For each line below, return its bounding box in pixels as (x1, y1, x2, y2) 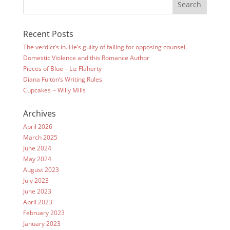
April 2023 (23, 198, 52, 207)
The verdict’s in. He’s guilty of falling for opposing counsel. (23, 43, 187, 52)
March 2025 (23, 133, 57, 142)
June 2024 (23, 144, 51, 153)
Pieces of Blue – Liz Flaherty (23, 64, 102, 73)
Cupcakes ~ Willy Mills (23, 86, 86, 95)
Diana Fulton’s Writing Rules (23, 75, 102, 84)
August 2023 (23, 165, 59, 175)
